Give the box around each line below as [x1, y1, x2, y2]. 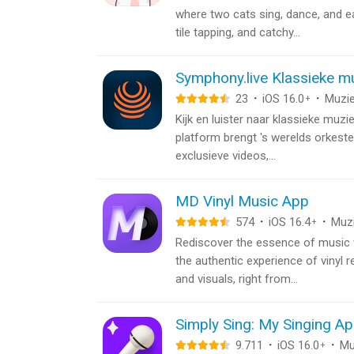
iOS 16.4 [269, 215, 311, 229]
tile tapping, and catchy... [175, 25, 300, 40]
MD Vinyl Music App [175, 192, 309, 210]
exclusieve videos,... [175, 149, 276, 163]
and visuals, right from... [175, 272, 298, 286]
